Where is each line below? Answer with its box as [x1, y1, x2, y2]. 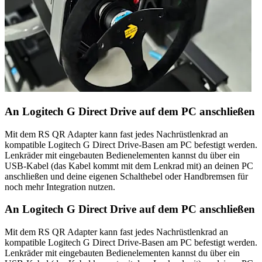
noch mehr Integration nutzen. [5, 181, 115, 192]
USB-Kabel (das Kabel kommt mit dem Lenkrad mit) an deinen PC [5, 160, 253, 171]
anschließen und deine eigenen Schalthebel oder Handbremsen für [5, 171, 248, 181]
